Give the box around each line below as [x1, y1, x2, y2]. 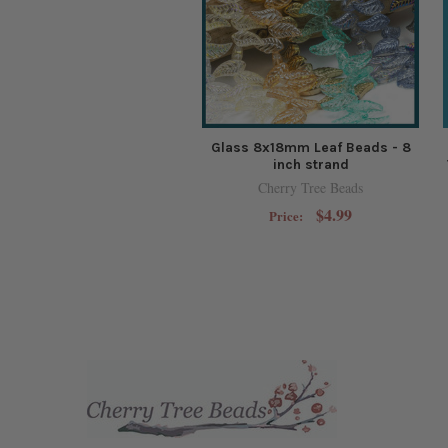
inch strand [272, 156, 349, 174]
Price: [268, 207, 306, 226]
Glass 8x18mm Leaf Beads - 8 [210, 139, 411, 157]
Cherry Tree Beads [258, 178, 363, 198]
